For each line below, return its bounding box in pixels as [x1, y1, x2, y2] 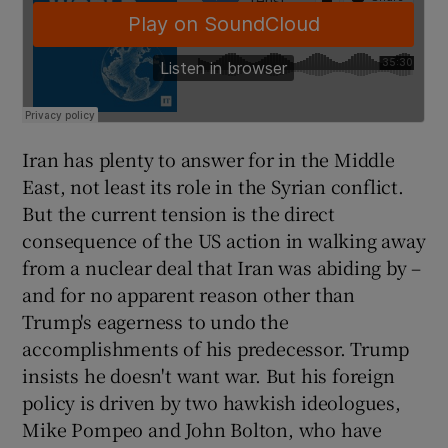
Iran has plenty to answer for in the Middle [22, 145, 395, 172]
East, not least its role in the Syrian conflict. [22, 172, 404, 199]
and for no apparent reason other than [22, 280, 356, 307]
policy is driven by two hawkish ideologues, [22, 388, 401, 415]
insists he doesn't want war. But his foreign [22, 361, 395, 388]
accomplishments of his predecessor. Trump [22, 334, 410, 361]
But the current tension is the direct [22, 199, 336, 226]
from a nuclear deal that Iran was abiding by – [22, 253, 422, 280]
